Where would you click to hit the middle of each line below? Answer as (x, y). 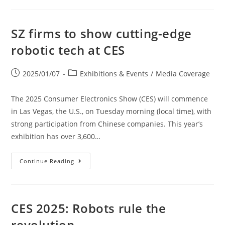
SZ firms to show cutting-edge (101, 33)
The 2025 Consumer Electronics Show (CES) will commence (110, 99)
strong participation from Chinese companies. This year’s (107, 124)
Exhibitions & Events (114, 74)
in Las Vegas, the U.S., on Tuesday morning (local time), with (111, 111)
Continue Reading (47, 161)
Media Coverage (183, 74)
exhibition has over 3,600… (56, 136)
